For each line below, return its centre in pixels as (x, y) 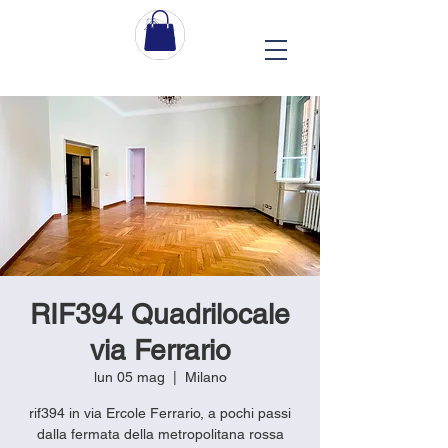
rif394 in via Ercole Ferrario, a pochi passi (160, 412)
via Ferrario (160, 349)
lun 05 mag (129, 376)
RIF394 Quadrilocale (160, 313)
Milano (205, 376)
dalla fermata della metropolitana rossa (160, 433)
